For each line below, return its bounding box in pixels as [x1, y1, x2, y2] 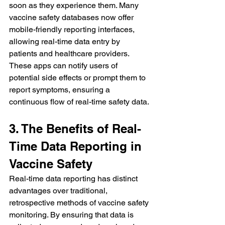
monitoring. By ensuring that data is [9, 209, 136, 219]
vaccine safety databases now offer [9, 12, 136, 22]
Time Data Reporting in [9, 139, 145, 153]
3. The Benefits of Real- [9, 121, 141, 136]
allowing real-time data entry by [9, 36, 122, 46]
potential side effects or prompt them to [9, 72, 148, 82]
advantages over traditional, [9, 185, 109, 195]
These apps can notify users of [9, 60, 120, 70]
